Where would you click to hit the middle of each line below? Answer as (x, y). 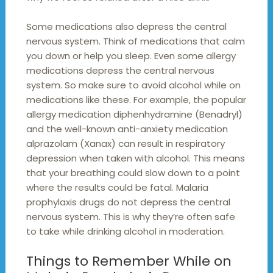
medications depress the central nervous (120, 70)
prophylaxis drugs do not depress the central (128, 202)
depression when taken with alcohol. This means (135, 158)
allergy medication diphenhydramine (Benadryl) (134, 114)
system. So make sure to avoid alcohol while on (133, 85)
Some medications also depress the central (126, 26)
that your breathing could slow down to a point (133, 172)
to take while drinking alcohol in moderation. (125, 231)
